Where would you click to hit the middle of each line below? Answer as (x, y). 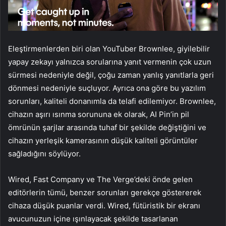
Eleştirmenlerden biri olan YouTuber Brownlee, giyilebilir (109, 49)
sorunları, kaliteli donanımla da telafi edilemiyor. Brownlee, (112, 101)
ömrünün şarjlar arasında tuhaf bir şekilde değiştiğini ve (107, 128)
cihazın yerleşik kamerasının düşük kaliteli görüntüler (103, 141)
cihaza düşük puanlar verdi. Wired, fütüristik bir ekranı (104, 206)
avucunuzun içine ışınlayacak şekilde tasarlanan (93, 219)
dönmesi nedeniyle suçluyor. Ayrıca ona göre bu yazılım (107, 88)
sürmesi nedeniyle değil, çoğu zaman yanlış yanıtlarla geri (111, 75)
